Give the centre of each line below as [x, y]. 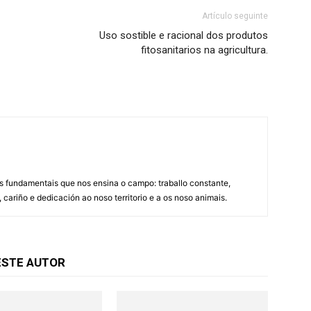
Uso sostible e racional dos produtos [184, 35]
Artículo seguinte [235, 16]
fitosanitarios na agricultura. [204, 50]
